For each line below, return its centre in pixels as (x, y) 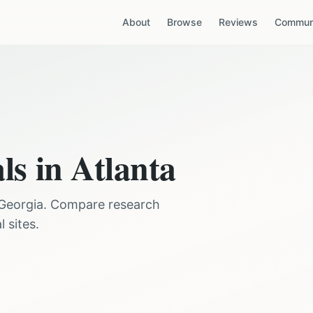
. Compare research (102, 204)
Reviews (238, 22)
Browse (184, 22)
